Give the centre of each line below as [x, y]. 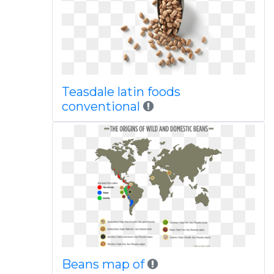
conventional [101, 106]
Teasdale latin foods [121, 92]
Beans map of [103, 264]
